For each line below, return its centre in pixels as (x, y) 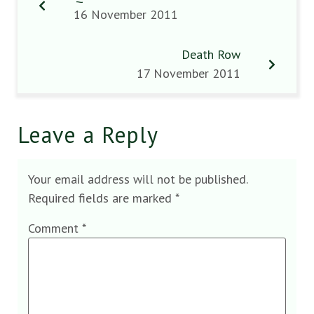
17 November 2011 (189, 73)
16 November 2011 (126, 14)
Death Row (211, 54)
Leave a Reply (88, 135)
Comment (55, 228)
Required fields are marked (102, 198)
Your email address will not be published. (138, 179)
